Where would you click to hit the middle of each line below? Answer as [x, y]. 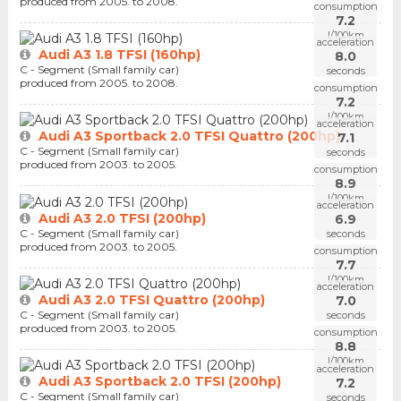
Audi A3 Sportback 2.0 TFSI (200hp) [159, 381]
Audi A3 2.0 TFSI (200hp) [122, 218]
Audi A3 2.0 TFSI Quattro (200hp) [151, 299]
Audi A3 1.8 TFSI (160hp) [119, 55]
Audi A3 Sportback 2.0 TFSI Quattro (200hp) [189, 137]
